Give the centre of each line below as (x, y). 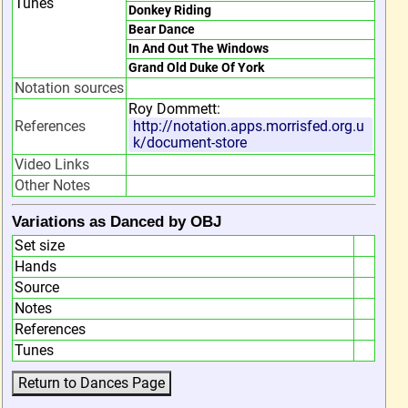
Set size (40, 245)
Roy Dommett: (174, 109)
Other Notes (52, 185)
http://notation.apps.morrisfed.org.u (249, 126)
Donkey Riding (170, 10)
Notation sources (69, 88)
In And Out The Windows (199, 49)
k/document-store (190, 143)
